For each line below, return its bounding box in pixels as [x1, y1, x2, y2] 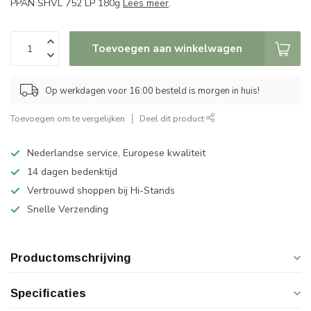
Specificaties [10, 287, 86, 300]
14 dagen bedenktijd [27, 165, 117, 178]
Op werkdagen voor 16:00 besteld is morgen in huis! [45, 84, 260, 97]
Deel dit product [140, 112, 206, 124]
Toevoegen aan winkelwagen [92, 41, 242, 56]
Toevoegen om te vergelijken [10, 112, 125, 124]
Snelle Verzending [27, 203, 108, 216]
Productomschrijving [10, 251, 131, 264]
